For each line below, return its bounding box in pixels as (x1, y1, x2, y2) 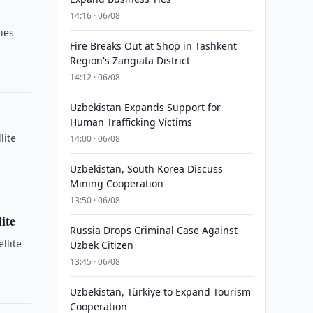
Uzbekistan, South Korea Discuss (69, 162, 223, 175)
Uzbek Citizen (69, 238, 133, 252)
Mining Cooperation (69, 177, 163, 190)
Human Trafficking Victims (69, 115, 192, 129)
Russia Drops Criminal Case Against (69, 224, 238, 237)
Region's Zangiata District (69, 54, 190, 67)
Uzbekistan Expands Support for (69, 101, 221, 114)
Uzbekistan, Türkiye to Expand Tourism (69, 285, 251, 298)
